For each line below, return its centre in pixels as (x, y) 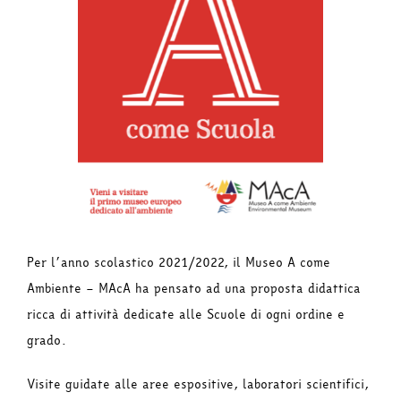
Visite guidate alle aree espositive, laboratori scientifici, (198, 385)
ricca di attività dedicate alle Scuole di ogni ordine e (186, 315)
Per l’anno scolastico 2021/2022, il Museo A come (179, 263)
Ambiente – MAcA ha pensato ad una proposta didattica (194, 289)
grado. (47, 341)
